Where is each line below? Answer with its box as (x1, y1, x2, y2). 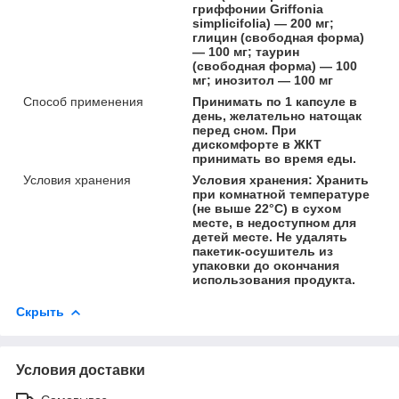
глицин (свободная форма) (192, 29, 365, 45)
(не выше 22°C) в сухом (192, 200, 342, 216)
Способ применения (23, 94, 143, 109)
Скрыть (16, 304, 64, 319)
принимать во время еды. (192, 151, 357, 166)
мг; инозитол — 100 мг (192, 72, 334, 87)
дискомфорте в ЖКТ (192, 136, 322, 151)
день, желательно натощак (192, 108, 362, 123)
